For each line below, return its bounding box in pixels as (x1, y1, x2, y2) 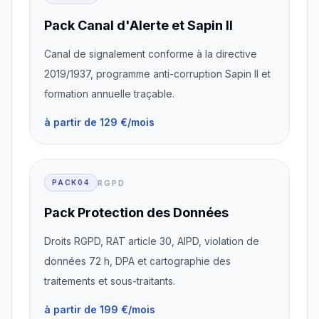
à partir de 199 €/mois (44, 303, 155, 315)
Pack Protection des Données (44, 205, 229, 220)
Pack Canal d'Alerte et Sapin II (44, 18, 233, 33)
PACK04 (52, 178, 90, 187)
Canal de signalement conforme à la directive (44, 48, 257, 60)
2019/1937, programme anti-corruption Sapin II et (44, 68, 271, 80)
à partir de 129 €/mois (44, 116, 155, 128)
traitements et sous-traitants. (44, 275, 175, 287)
